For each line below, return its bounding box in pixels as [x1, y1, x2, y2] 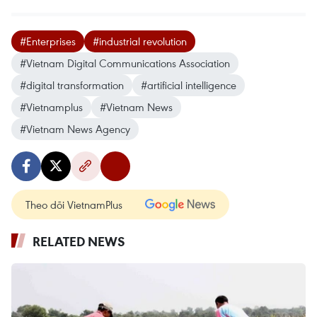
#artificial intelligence [141, 78, 236, 93]
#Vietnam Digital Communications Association [20, 56, 230, 71]
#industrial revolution [93, 34, 187, 49]
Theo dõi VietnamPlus [25, 197, 122, 212]
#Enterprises [20, 34, 76, 49]
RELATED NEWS [33, 233, 125, 250]
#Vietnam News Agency [20, 122, 130, 137]
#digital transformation [20, 78, 124, 93]
